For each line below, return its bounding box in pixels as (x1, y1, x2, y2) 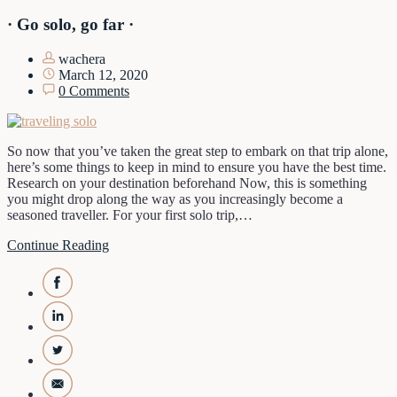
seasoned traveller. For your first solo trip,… (7, 206, 253, 222)
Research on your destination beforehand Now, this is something (7, 175, 367, 191)
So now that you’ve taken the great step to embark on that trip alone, (7, 143, 388, 159)
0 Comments (58, 82, 129, 98)
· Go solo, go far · (7, 15, 134, 35)
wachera (55, 51, 105, 66)
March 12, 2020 (55, 66, 148, 82)
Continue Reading (7, 237, 109, 253)
